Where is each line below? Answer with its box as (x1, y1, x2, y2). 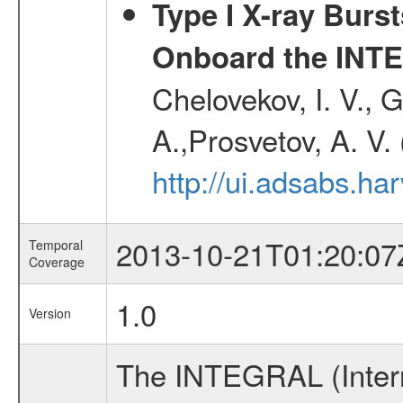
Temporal (28, 236, 83, 254)
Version (28, 304, 71, 322)
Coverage (28, 253, 85, 271)
